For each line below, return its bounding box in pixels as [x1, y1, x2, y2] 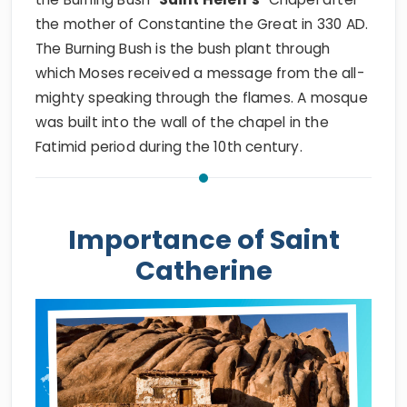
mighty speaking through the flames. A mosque [35, 87, 368, 107]
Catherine [134, 252, 273, 289]
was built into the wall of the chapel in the [35, 112, 329, 132]
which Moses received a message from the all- [35, 63, 364, 83]
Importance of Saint [67, 221, 340, 258]
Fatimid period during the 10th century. [35, 136, 303, 156]
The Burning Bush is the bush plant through [35, 38, 331, 58]
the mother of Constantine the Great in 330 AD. [35, 14, 369, 34]
